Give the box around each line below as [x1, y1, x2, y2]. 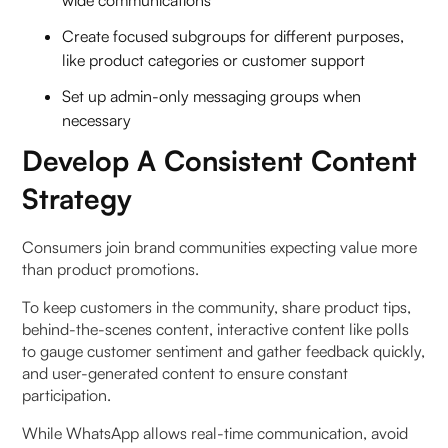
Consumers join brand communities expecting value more [22, 236, 418, 257]
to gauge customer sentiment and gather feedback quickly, [22, 340, 426, 361]
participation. [22, 384, 112, 405]
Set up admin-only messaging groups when [62, 85, 362, 106]
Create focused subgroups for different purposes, [62, 25, 405, 46]
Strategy [22, 180, 133, 216]
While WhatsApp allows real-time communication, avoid [22, 422, 409, 443]
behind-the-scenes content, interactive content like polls [22, 318, 410, 339]
